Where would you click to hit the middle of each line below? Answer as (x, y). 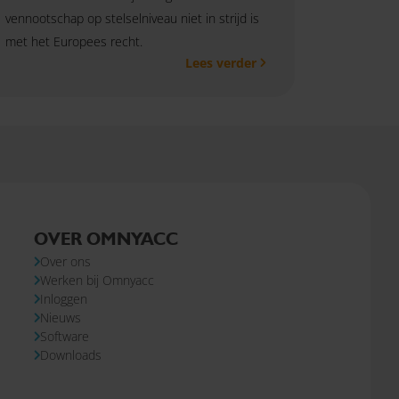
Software (65, 336)
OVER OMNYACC (106, 238)
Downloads (71, 354)
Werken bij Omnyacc (97, 280)
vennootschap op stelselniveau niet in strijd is (133, 18)
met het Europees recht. (74, 41)
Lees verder (220, 62)
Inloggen (64, 298)
